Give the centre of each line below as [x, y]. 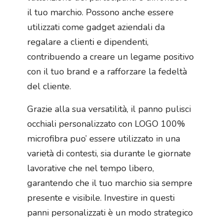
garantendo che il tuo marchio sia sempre [110, 183]
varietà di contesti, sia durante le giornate [109, 154]
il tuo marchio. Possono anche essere [100, 13]
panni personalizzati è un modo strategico [110, 213]
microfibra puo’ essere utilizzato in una [104, 139]
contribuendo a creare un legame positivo [110, 57]
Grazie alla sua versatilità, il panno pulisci [109, 109]
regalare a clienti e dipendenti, [88, 42]
